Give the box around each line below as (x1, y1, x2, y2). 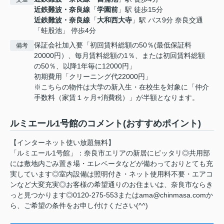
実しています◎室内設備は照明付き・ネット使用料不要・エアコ (10, 170, 213, 178)
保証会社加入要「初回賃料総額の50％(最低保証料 (34, 41, 191, 49)
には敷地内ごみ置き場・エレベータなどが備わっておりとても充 (10, 159, 213, 168)
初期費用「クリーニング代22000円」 (34, 72, 152, 81)
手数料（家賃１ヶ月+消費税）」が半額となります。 (34, 93, 199, 102)
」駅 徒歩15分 (118, 5, 163, 14)
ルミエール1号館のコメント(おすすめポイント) (10, 118, 201, 129)
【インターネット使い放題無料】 (10, 138, 115, 147)
